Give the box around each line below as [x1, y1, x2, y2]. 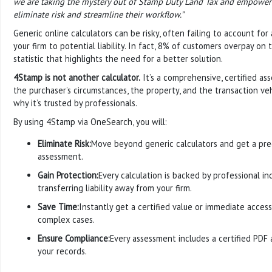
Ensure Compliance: [38, 232, 110, 244]
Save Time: [38, 200, 79, 212]
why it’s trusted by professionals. [13, 97, 137, 109]
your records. [38, 245, 87, 257]
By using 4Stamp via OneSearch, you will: [13, 115, 167, 127]
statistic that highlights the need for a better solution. [13, 52, 223, 64]
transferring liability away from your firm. [38, 182, 192, 194]
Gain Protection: [38, 169, 98, 181]
